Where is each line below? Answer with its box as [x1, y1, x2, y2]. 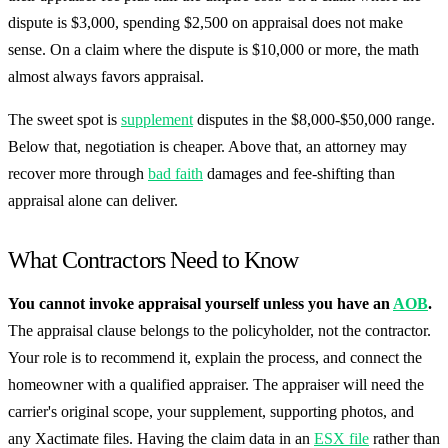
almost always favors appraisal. [8, 68, 204, 86]
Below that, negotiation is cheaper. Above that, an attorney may [8, 138, 407, 156]
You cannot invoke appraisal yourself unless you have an [8, 295, 393, 313]
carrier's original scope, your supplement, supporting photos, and [8, 403, 414, 421]
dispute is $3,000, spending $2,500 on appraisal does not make [8, 14, 403, 32]
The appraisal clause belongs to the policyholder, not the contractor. [8, 322, 431, 340]
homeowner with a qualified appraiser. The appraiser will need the [8, 376, 424, 394]
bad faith [148, 165, 203, 183]
